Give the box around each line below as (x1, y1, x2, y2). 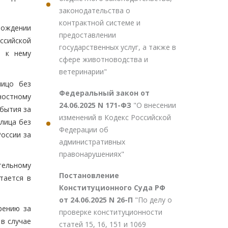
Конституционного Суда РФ (59, 183, 165, 192)
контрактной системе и (59, 18, 140, 27)
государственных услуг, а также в (59, 42, 176, 52)
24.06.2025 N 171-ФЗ (59, 100, 133, 110)
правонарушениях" (59, 149, 124, 159)
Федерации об (59, 125, 108, 134)
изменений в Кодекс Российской (59, 112, 171, 122)
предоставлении (59, 30, 116, 40)
